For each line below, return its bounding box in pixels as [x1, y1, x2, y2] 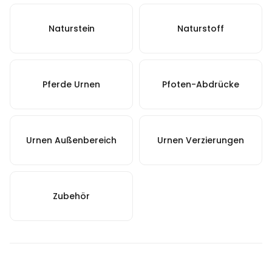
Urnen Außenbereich [26, 134, 117, 147]
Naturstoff [177, 22, 224, 35]
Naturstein [48, 22, 95, 35]
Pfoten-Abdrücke [162, 78, 239, 91]
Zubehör [53, 190, 90, 203]
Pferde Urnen [42, 78, 100, 91]
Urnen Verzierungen [157, 134, 244, 147]
